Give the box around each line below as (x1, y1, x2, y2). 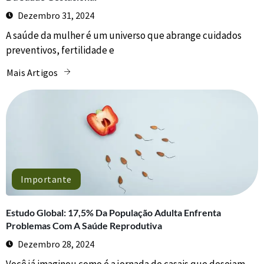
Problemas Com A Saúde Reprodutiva (6, 219, 162, 231)
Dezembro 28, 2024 (18, 237, 94, 250)
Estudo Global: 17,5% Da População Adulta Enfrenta (6, 206, 221, 218)
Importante (21, 173, 72, 185)
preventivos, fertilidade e (6, 44, 114, 57)
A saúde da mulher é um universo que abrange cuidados (6, 29, 242, 42)
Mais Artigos (6, 66, 58, 78)
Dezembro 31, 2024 (18, 9, 94, 22)
